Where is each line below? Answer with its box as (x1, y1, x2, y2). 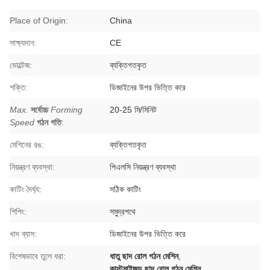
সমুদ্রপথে (110, 207, 136, 216)
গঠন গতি (37, 118, 61, 127)
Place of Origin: (10, 16, 68, 25)
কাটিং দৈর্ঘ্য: (10, 184, 42, 194)
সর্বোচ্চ (31, 105, 48, 115)
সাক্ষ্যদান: (10, 38, 36, 48)
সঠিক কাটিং (110, 184, 142, 194)
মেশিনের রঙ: (10, 140, 44, 149)
